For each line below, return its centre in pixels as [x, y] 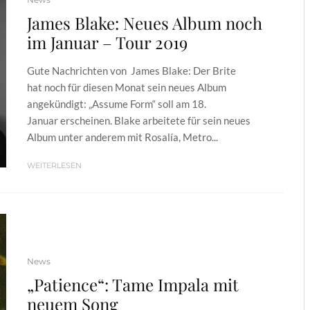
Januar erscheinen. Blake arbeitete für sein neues [139, 120]
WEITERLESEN [54, 165]
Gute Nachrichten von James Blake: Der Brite [131, 71]
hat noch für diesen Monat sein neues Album [127, 87]
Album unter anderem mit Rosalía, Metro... [122, 137]
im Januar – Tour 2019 [107, 42]
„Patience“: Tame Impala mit [133, 284]
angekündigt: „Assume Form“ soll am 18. [117, 104]
